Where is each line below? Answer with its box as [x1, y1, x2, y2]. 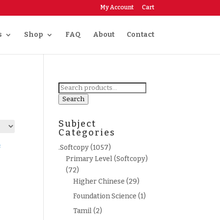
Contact [126, 30, 154, 39]
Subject [58, 118, 97, 129]
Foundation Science [73, 192, 137, 200]
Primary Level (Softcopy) [66, 155, 148, 163]
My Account [100, 4, 134, 11]
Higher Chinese [73, 177, 125, 186]
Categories [58, 127, 116, 138]
